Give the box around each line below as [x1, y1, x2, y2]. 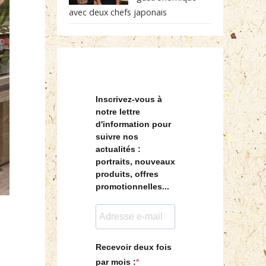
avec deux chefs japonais [69, 7, 167, 18]
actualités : [96, 144, 141, 154]
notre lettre [96, 107, 140, 116]
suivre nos [96, 132, 138, 141]
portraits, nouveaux [96, 157, 175, 166]
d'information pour [96, 119, 171, 129]
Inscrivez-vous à [96, 94, 162, 104]
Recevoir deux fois [96, 242, 172, 252]
